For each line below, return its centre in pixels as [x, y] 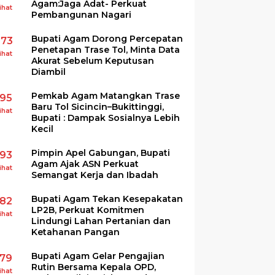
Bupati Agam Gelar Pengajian [98, 256]
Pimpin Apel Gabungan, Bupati [101, 153]
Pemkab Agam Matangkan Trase [106, 95]
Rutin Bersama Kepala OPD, [94, 267]
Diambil [49, 72]
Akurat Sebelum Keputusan [93, 60]
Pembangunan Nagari [82, 14]
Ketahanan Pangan [76, 232]
